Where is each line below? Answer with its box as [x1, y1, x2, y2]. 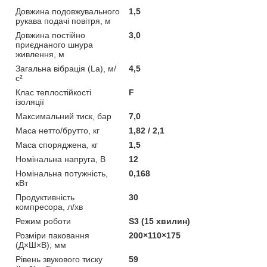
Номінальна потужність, [15, 168, 108, 178]
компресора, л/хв [15, 201, 83, 212]
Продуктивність [15, 192, 74, 202]
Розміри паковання [15, 230, 89, 240]
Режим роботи [15, 216, 71, 226]
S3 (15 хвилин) [129, 216, 191, 226]
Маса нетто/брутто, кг [15, 125, 100, 135]
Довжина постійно [15, 30, 85, 40]
